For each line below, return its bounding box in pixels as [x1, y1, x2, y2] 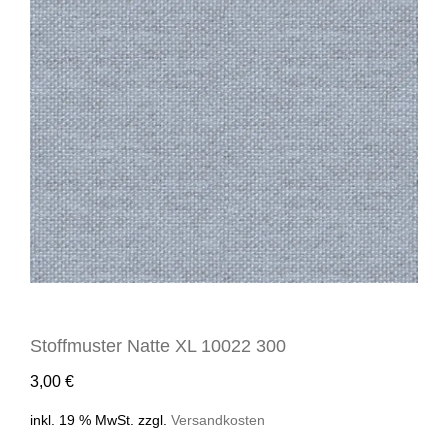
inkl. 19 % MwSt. [30, 411, 134, 428]
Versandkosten [171, 411, 265, 428]
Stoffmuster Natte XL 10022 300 [30, 336, 286, 357]
